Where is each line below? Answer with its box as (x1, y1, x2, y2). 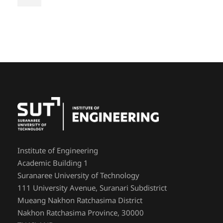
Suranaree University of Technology (17, 170, 139, 182)
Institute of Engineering (17, 145, 98, 157)
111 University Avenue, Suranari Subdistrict (17, 183, 167, 195)
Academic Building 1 (17, 158, 88, 170)
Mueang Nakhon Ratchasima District (17, 195, 142, 207)
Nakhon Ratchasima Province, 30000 (17, 208, 144, 220)
